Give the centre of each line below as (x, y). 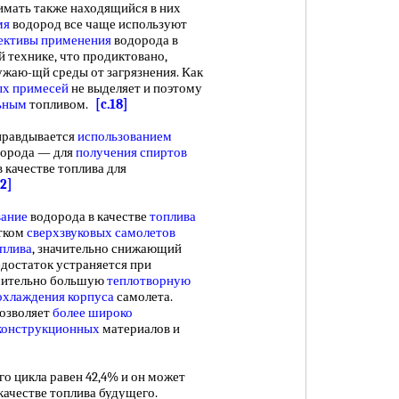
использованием (125, 136)
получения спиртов (131, 152)
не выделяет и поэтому (135, 88)
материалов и (140, 329)
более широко (93, 313)
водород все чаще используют (98, 24)
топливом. (61, 104)
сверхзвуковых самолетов (101, 232)
